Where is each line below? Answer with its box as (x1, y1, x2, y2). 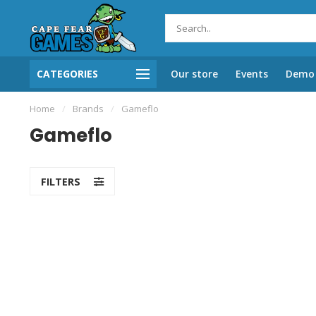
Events (236, 67, 268, 80)
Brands (73, 102, 104, 115)
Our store (171, 67, 218, 80)
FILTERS (41, 175, 83, 188)
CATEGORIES (37, 67, 98, 80)
